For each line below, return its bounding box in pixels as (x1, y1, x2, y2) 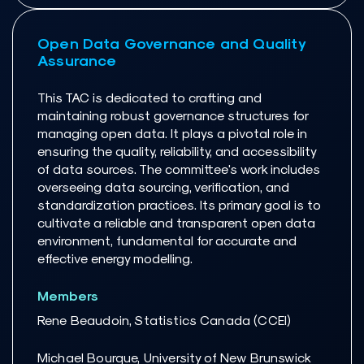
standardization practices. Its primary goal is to (37, 197, 321, 213)
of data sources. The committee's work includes (37, 161, 320, 177)
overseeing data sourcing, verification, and (37, 179, 289, 195)
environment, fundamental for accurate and (37, 232, 297, 249)
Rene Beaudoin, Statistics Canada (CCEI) (37, 312, 292, 328)
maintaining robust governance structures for (37, 107, 308, 123)
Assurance (37, 51, 117, 69)
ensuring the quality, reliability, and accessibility (37, 143, 316, 159)
